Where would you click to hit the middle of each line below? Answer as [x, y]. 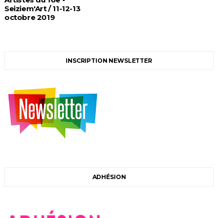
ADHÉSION [109, 177]
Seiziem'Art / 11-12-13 [42, 8]
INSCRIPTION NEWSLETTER [109, 60]
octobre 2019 [29, 17]
